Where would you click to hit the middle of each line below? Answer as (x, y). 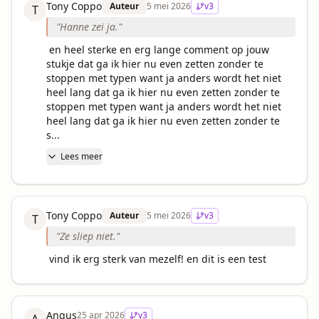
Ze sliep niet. (88, 236)
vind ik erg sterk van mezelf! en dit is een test (158, 259)
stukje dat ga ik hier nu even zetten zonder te (155, 64)
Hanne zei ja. (89, 27)
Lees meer (82, 156)
